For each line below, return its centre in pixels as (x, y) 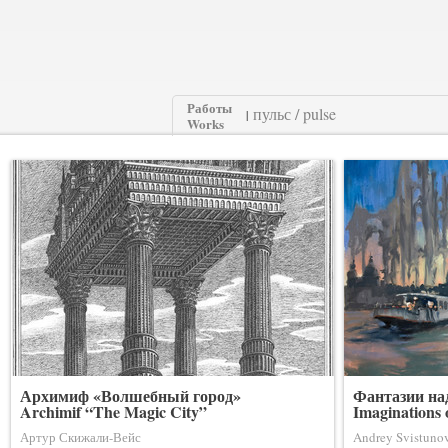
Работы (209, 108)
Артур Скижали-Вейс (80, 437)
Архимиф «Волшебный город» (130, 395)
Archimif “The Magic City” (113, 411)
